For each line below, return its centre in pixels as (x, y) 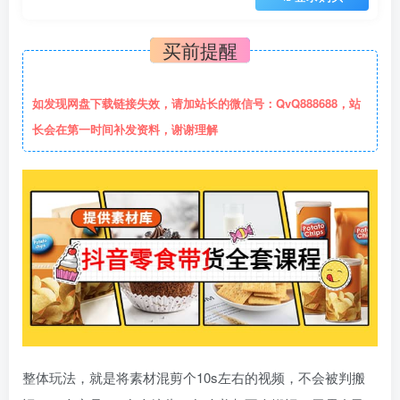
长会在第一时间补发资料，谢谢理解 (125, 129)
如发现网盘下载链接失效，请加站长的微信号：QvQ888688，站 (196, 103)
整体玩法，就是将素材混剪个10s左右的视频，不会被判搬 (194, 377)
